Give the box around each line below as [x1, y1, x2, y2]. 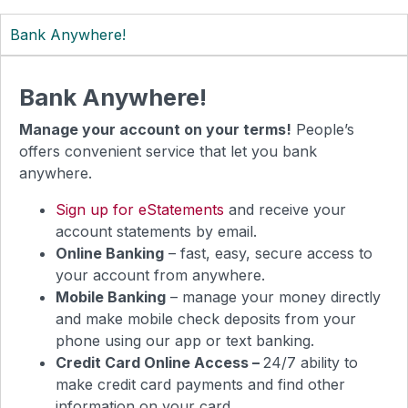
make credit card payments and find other [56, 374, 345, 393]
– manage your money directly [166, 287, 381, 306]
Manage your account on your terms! [19, 119, 291, 138]
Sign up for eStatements [56, 199, 224, 219]
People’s [291, 119, 354, 138]
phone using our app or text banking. [56, 331, 314, 350]
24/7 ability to [263, 352, 358, 372]
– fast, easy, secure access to [164, 243, 372, 262]
